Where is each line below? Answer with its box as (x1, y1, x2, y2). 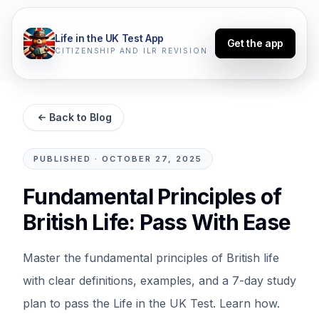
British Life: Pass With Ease (23, 209, 291, 235)
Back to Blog (49, 111, 112, 123)
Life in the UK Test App (55, 31, 164, 44)
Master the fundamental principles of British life (23, 251, 279, 265)
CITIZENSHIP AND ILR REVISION (55, 46, 208, 55)
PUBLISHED (33, 154, 92, 164)
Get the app (226, 37, 283, 49)
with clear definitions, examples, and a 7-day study (23, 273, 296, 288)
